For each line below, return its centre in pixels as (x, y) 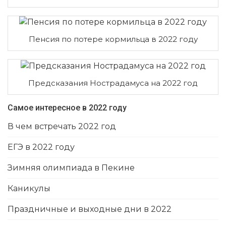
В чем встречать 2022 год (62, 127)
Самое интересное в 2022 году (67, 108)
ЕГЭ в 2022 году (41, 147)
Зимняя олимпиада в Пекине (71, 168)
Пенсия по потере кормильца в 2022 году (113, 39)
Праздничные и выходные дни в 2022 (90, 209)
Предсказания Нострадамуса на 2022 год (113, 83)
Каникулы (29, 189)
